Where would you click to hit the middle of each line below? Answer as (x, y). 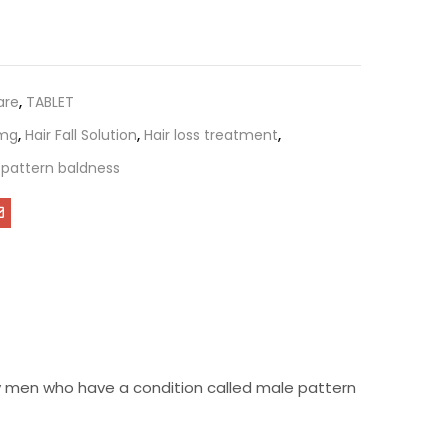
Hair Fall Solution (81, 135)
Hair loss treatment (211, 135)
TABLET (50, 102)
